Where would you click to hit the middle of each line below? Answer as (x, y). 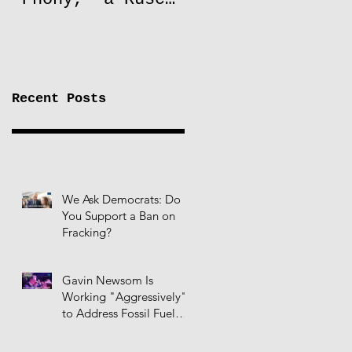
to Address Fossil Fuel (119, 313)
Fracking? (87, 233)
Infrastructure (96, 330)
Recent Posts (59, 98)
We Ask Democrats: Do (121, 200)
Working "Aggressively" (125, 297)
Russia (42, 59)
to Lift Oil (68, 19)
